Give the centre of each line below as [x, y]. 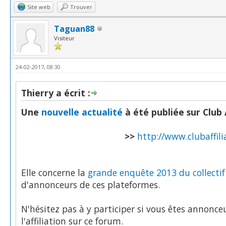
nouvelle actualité [82, 112]
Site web [39, 7]
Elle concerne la [54, 172]
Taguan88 [74, 29]
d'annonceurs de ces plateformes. [91, 184]
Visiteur [64, 38]
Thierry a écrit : [56, 93]
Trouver [81, 7]
